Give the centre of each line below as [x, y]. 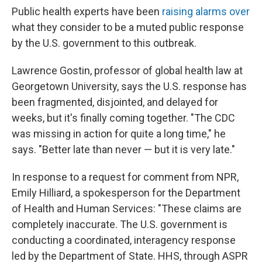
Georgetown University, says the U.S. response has [129, 86]
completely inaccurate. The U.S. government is [120, 224]
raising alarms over [206, 11]
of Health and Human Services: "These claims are [127, 208]
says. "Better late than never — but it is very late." [123, 149]
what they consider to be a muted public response [128, 27]
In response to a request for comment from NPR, [125, 177]
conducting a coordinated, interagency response [124, 240]
